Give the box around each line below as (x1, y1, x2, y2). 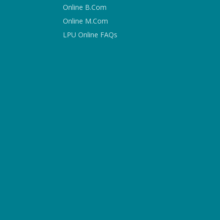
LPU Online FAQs (63, 30, 117, 39)
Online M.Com (63, 16, 108, 26)
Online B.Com (63, 2, 107, 12)
